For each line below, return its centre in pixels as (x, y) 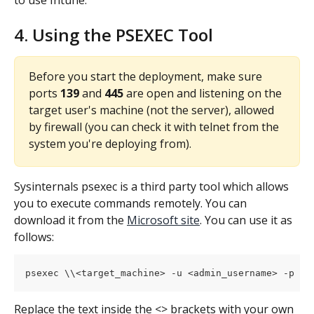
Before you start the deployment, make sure (147, 76)
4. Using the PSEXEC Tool (114, 34)
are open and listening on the (205, 93)
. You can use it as (247, 220)
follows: (34, 237)
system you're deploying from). (110, 143)
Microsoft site (163, 220)
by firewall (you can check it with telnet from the (155, 127)
